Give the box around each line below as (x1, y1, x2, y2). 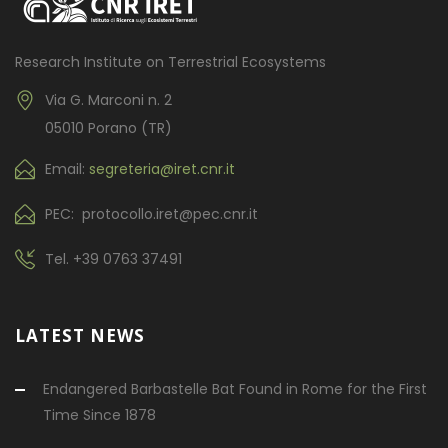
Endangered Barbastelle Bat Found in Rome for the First (43, 378, 427, 399)
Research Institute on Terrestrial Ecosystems (15, 51, 326, 72)
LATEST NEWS (15, 323, 145, 347)
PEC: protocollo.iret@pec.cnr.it (45, 203, 258, 224)
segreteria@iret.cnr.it (89, 158, 235, 179)
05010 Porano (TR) (45, 117, 172, 138)
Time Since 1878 (43, 404, 156, 425)
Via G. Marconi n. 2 (45, 89, 172, 110)
